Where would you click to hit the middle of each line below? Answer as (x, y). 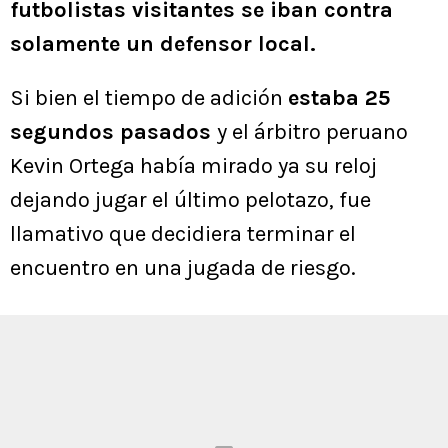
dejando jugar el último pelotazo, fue (190, 200)
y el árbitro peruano (312, 132)
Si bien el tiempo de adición (149, 98)
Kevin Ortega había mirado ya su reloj (193, 166)
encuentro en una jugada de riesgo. (183, 268)
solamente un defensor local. (163, 44)
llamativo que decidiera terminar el (183, 234)
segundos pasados (113, 132)
